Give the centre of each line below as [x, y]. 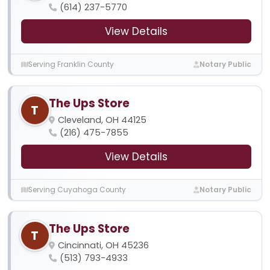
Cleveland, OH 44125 [102, 120]
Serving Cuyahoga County [77, 190]
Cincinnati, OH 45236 [103, 246]
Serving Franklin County [71, 64]
